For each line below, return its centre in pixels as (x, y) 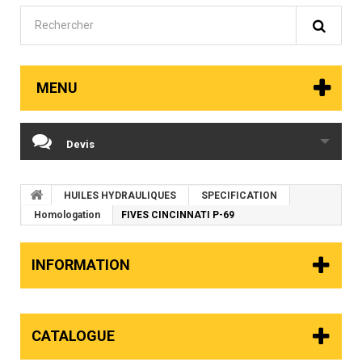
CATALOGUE (73, 336)
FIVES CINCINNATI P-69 (178, 215)
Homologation (67, 215)
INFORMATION (81, 265)
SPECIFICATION (239, 196)
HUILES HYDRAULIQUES (120, 196)
